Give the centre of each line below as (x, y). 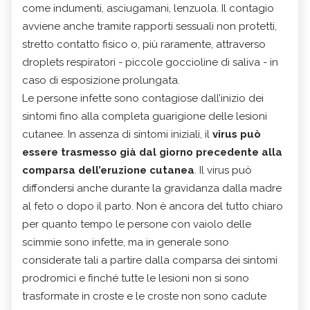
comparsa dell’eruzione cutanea (108, 170)
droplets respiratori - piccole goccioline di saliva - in (150, 62)
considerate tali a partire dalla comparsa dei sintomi (150, 260)
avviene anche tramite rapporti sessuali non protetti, (149, 26)
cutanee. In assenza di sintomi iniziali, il (117, 134)
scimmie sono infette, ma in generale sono (126, 242)
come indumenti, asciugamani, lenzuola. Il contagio (148, 8)
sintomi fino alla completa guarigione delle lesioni (145, 116)
